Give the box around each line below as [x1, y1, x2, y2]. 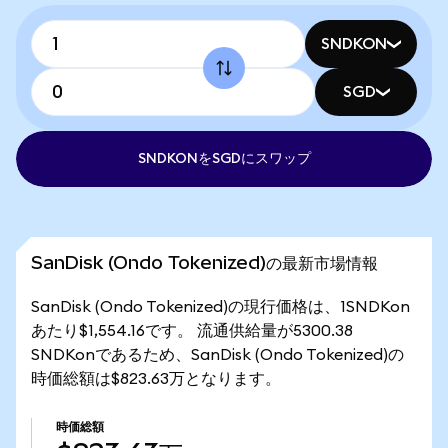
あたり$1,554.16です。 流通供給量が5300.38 [31, 323, 353, 339]
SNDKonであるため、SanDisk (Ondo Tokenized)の [31, 347, 404, 363]
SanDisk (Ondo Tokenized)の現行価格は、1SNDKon [31, 299, 410, 315]
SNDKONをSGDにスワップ [137, 152, 311, 166]
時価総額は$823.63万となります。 [31, 371, 281, 387]
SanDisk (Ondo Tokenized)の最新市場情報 [31, 252, 378, 273]
